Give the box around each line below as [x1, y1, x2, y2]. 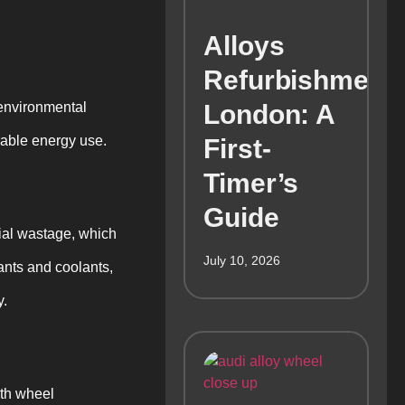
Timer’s [203, 168, 299, 199]
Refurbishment [203, 65, 394, 96]
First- [203, 134, 271, 165]
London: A [203, 99, 335, 130]
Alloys [203, 31, 285, 61]
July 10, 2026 [203, 253, 281, 268]
